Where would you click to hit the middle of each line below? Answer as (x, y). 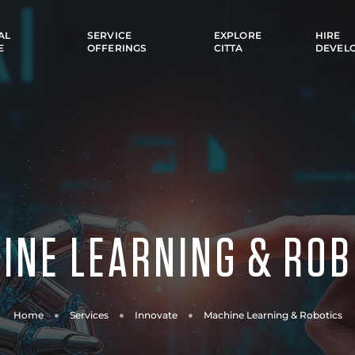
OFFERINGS (117, 48)
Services (89, 315)
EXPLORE (237, 35)
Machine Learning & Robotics (273, 315)
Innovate (156, 315)
